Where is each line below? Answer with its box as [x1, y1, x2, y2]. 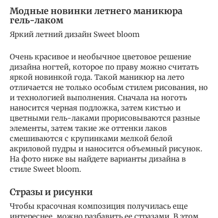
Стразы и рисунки [10, 186, 93, 198]
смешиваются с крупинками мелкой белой [10, 133, 172, 143]
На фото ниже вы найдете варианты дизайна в [10, 154, 186, 163]
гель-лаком [10, 14, 63, 26]
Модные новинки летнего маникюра [10, 5, 182, 17]
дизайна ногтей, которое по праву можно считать [10, 62, 199, 72]
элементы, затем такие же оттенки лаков [10, 123, 167, 133]
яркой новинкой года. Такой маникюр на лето [10, 72, 184, 82]
